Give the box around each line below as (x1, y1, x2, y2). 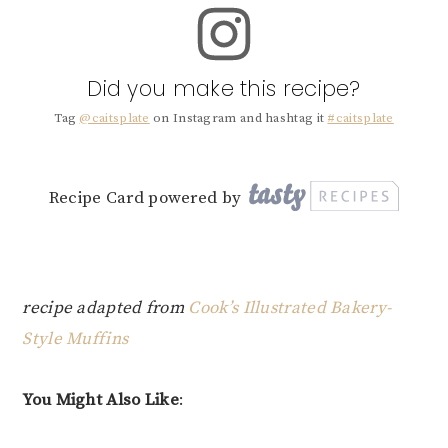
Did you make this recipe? (87, 73, 361, 103)
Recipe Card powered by (48, 187, 242, 210)
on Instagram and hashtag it (149, 110, 328, 127)
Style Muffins (22, 327, 129, 350)
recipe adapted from (22, 296, 189, 319)
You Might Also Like (22, 388, 180, 411)
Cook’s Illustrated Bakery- (188, 296, 392, 319)
